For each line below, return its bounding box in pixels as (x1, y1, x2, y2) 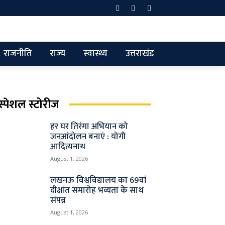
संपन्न (50, 193, 66, 207)
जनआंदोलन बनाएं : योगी (50, 129, 126, 144)
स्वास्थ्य (83, 46, 107, 61)
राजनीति (4, 46, 32, 61)
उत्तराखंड (126, 46, 154, 61)
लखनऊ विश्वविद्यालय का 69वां (50, 173, 147, 187)
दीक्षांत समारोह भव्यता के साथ (50, 183, 144, 197)
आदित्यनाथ (50, 139, 86, 154)
